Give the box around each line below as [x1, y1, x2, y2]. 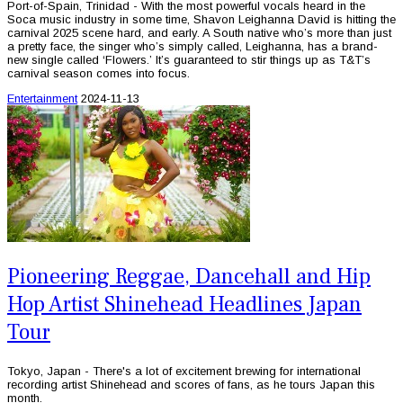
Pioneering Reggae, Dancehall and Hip [7, 263, 371, 291]
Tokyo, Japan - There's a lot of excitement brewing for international [7, 364, 361, 379]
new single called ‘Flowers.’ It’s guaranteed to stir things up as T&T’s [7, 53, 371, 67]
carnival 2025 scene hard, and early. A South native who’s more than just [7, 26, 391, 40]
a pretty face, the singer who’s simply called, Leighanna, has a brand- [7, 40, 378, 54]
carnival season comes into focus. [7, 67, 190, 81]
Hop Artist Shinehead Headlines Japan [7, 291, 362, 319]
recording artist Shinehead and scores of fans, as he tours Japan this [7, 378, 375, 392]
